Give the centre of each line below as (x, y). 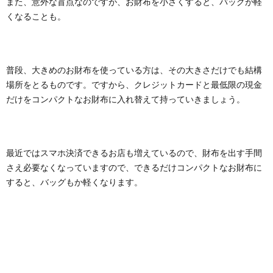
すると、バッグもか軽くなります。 (74, 182)
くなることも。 (36, 16)
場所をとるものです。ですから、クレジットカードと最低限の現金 (134, 84)
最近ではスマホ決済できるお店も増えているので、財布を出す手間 (134, 153)
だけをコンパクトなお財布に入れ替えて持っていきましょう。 (126, 99)
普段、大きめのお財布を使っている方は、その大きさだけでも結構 (134, 70)
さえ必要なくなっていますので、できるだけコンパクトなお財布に (134, 167)
